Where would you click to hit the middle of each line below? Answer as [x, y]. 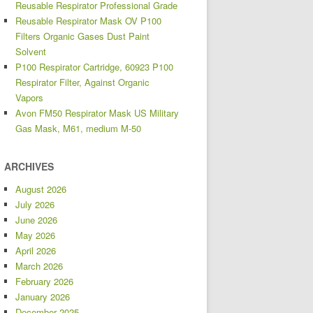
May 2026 [35, 235]
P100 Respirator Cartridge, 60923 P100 [94, 67]
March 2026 [39, 266]
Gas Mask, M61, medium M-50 [78, 128]
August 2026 [41, 189]
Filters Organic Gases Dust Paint [82, 36]
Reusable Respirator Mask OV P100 [88, 21]
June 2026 [36, 220]
